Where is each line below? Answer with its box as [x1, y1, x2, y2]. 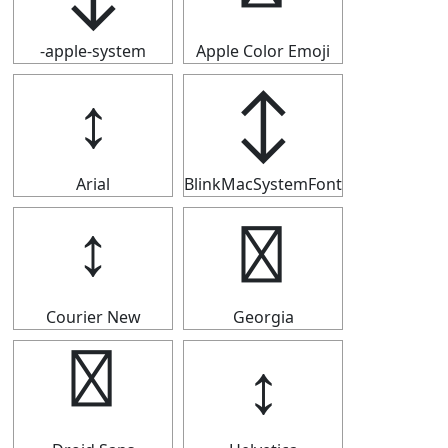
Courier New [45, 306, 141, 328]
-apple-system [40, 40, 146, 62]
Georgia [232, 306, 294, 328]
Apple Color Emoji [196, 40, 330, 62]
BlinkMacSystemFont [184, 173, 342, 195]
